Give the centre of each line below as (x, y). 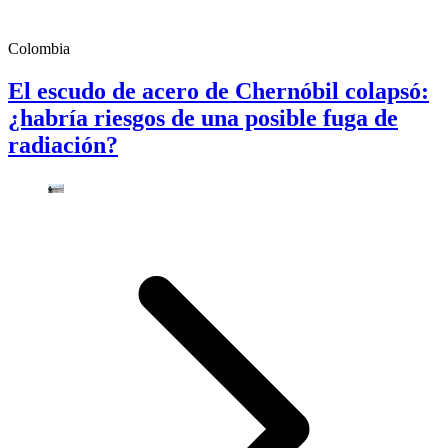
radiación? (63, 145)
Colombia (39, 49)
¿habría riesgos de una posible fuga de (203, 118)
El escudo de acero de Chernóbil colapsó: (218, 91)
